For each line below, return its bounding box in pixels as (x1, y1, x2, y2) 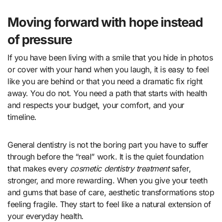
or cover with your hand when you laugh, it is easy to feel (7, 64, 209, 74)
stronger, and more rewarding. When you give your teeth (7, 175, 208, 185)
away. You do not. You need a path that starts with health (7, 88, 207, 98)
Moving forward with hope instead (7, 14, 203, 30)
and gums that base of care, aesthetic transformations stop (7, 187, 215, 197)
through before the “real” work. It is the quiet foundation (7, 151, 204, 162)
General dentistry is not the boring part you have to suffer (7, 139, 208, 150)
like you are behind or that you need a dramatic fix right (7, 76, 203, 86)
